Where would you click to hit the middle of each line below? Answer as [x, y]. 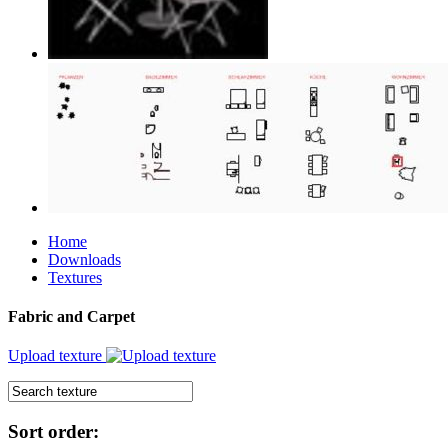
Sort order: [53, 432]
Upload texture [57, 356]
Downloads [84, 259]
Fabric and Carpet [71, 317]
